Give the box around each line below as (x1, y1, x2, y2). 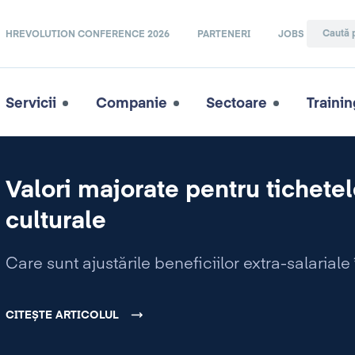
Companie (95, 96, 167, 111)
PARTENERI (197, 29, 251, 40)
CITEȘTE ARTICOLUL (5, 310, 119, 321)
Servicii (6, 96, 57, 111)
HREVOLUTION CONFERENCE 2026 (6, 29, 170, 40)
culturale (5, 210, 106, 234)
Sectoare (206, 96, 268, 111)
